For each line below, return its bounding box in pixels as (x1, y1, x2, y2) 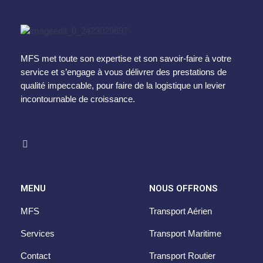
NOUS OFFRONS (149, 183, 218, 194)
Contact (21, 251, 50, 261)
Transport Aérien (149, 207, 212, 217)
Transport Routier (149, 251, 215, 261)
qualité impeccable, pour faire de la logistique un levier (21, 80, 225, 90)
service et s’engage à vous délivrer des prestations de (21, 67, 227, 77)
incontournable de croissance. (21, 94, 135, 104)
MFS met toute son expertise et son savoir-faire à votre (21, 53, 231, 63)
